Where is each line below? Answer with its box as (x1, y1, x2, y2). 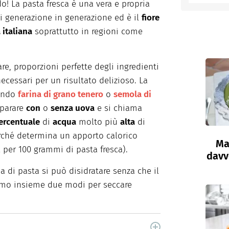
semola (113, 89, 142, 100)
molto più (76, 117, 120, 127)
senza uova (51, 103, 95, 113)
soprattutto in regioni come (32, 26, 143, 37)
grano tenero (53, 89, 103, 100)
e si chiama (95, 103, 142, 113)
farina (18, 89, 41, 100)
